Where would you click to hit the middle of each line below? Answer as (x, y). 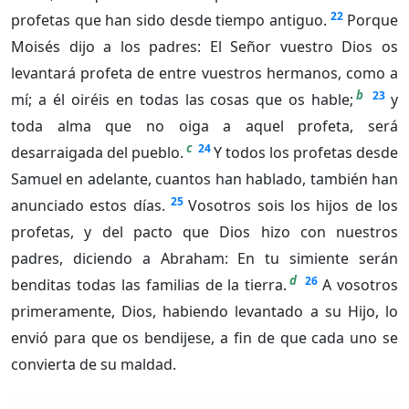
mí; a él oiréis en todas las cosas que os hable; (183, 100)
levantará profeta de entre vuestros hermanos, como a (204, 73)
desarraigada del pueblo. (97, 153)
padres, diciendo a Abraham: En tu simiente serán (204, 259)
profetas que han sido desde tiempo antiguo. (169, 21)
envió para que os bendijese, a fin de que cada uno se (204, 338)
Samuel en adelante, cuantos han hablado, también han (204, 179)
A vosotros (361, 285)
